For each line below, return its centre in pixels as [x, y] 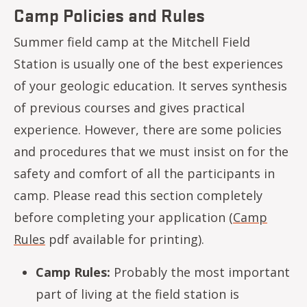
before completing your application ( [123, 217]
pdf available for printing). [125, 239]
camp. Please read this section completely [138, 195]
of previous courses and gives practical [129, 108]
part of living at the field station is [137, 294]
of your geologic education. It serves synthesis [150, 86]
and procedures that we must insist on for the [151, 151]
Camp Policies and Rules [109, 14]
